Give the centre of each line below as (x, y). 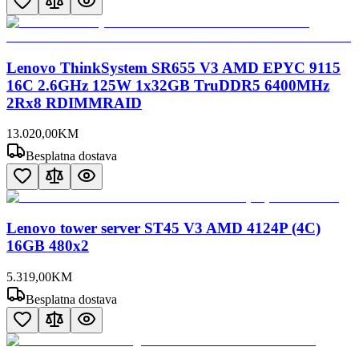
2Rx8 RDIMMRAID (74, 103)
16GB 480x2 (48, 246)
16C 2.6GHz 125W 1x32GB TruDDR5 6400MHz (168, 85)
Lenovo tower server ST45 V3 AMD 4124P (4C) (163, 228)
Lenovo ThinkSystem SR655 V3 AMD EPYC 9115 (173, 67)
